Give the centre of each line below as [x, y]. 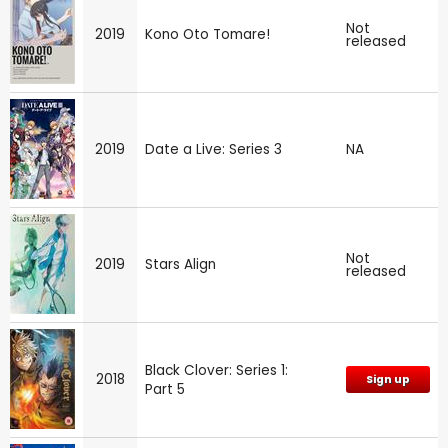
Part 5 [165, 390]
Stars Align [180, 265]
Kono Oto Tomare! [207, 35]
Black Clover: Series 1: [216, 371]
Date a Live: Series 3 [213, 150]
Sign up [388, 380]
